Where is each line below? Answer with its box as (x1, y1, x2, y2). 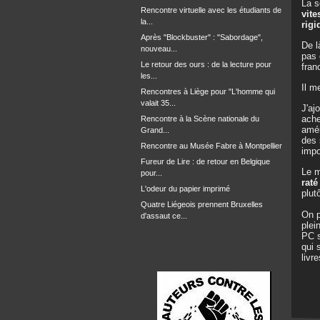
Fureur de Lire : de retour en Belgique (141, 157, 270, 166)
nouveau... (141, 44, 177, 53)
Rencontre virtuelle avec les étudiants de (141, 6, 281, 14)
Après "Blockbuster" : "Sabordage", (141, 33, 263, 41)
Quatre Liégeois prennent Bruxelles (141, 200, 263, 209)
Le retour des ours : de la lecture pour (141, 60, 271, 69)
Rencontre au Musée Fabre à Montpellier (141, 141, 282, 150)
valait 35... (141, 99, 176, 107)
